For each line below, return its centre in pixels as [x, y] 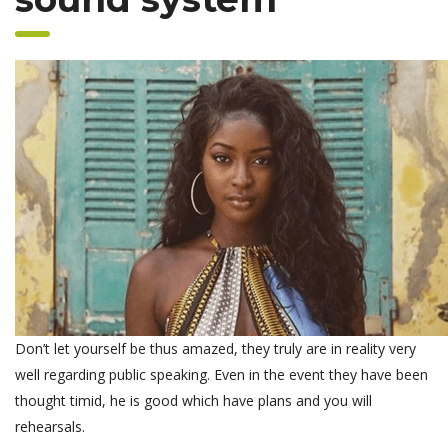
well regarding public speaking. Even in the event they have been [221, 374]
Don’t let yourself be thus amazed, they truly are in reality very [215, 348]
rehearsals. [50, 426]
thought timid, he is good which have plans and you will [193, 400]
